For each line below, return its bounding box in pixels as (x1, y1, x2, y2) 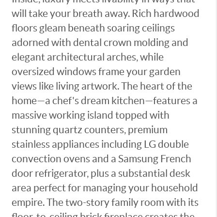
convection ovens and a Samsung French (12, 153, 191, 165)
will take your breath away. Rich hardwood (12, 7, 200, 19)
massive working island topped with (12, 109, 170, 121)
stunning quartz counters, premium (12, 124, 168, 136)
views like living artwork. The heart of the (12, 80, 192, 92)
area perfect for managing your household (12, 182, 198, 194)
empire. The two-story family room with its (12, 196, 199, 208)
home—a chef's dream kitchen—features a (12, 94, 198, 107)
